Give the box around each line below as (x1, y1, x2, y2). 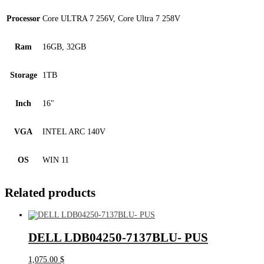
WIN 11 (42, 156, 69, 165)
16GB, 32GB (42, 42, 86, 52)
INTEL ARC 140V (42, 127, 105, 137)
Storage (9, 71, 37, 80)
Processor (6, 14, 40, 24)
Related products (5, 185, 95, 200)
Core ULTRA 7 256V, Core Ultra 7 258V (42, 14, 180, 24)
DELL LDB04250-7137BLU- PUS (28, 230, 208, 245)
